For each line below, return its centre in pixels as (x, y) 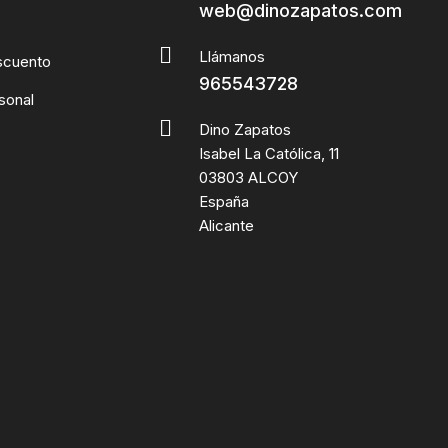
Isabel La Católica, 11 (269, 153)
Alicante (227, 225)
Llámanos (232, 56)
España (224, 201)
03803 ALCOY (249, 177)
